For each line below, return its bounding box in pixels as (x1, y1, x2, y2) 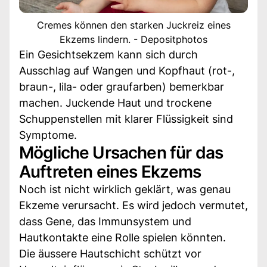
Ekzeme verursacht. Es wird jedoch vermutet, (19, 198, 248, 212)
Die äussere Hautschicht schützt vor (19, 247, 201, 260)
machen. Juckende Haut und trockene (19, 96, 212, 109)
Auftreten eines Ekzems (19, 161, 201, 182)
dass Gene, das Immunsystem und (19, 215, 191, 228)
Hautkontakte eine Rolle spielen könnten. (19, 231, 226, 244)
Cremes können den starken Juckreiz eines (36, 18, 231, 31)
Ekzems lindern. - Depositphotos (60, 33, 207, 45)
